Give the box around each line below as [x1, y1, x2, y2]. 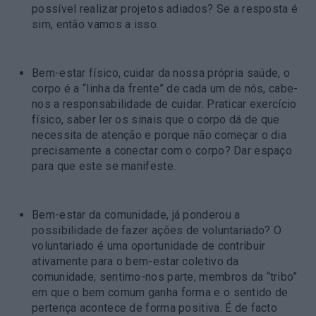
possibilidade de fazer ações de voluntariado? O [32, 223, 282, 237]
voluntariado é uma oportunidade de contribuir [32, 238, 266, 253]
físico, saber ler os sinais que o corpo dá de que [32, 112, 280, 126]
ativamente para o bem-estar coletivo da [32, 254, 239, 268]
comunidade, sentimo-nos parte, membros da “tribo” [32, 269, 298, 284]
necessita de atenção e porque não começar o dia [32, 128, 287, 142]
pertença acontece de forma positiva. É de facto [32, 300, 278, 315]
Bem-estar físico [32, 66, 119, 80]
